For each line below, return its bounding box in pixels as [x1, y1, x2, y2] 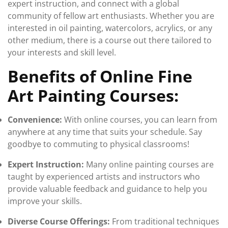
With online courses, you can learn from [62, 114, 217, 125]
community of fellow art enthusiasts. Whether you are [8, 10, 214, 21]
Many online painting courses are [84, 159, 214, 170]
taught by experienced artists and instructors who [8, 171, 200, 182]
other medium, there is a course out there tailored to [8, 35, 212, 46]
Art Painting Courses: [8, 84, 179, 106]
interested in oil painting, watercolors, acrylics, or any [8, 22, 212, 34]
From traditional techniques [110, 216, 219, 227]
